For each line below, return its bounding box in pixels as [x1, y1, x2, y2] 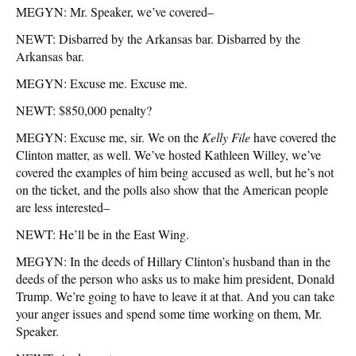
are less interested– [16, 198, 110, 215]
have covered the [250, 128, 336, 145]
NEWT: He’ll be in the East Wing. [16, 225, 189, 242]
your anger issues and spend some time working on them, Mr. [16, 304, 322, 322]
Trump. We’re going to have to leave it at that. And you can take [16, 287, 335, 304]
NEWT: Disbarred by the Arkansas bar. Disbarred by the [16, 29, 300, 47]
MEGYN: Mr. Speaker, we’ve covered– [16, 2, 214, 20]
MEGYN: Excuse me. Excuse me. [16, 74, 188, 91]
